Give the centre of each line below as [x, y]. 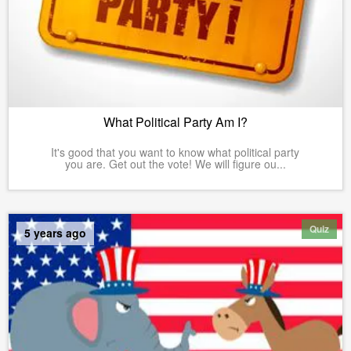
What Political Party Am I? [175, 121]
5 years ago [55, 232]
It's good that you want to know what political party [175, 152]
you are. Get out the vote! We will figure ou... [175, 163]
